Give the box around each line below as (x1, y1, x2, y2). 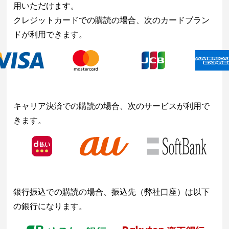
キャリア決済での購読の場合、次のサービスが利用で (13, 102, 210, 111)
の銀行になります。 (13, 202, 87, 211)
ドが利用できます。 (13, 30, 87, 39)
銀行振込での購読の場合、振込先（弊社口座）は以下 (13, 188, 210, 197)
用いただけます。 (13, 2, 79, 11)
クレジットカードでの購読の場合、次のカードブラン (13, 16, 210, 25)
